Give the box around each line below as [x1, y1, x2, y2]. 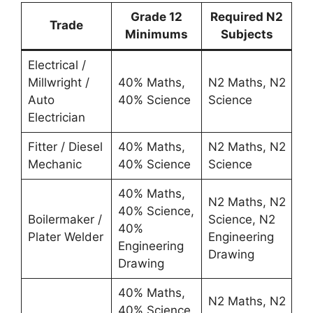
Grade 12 [131, 9, 182, 24]
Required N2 [210, 9, 283, 24]
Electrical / [27, 57, 86, 72]
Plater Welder [27, 229, 103, 244]
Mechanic [27, 156, 82, 171]
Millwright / [27, 75, 89, 89]
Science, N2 [208, 212, 275, 226]
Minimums [125, 27, 188, 41]
